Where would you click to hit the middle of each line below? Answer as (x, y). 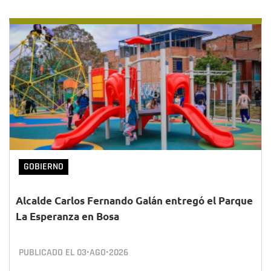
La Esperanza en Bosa (67, 216)
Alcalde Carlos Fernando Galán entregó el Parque (134, 201)
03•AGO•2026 (103, 253)
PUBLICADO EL (48, 253)
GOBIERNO (44, 167)
